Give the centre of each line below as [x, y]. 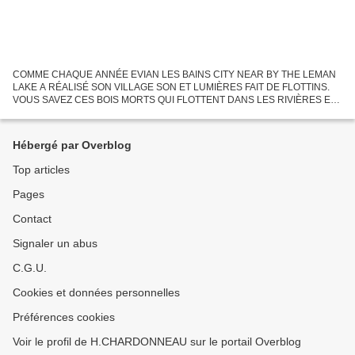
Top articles [41, 170]
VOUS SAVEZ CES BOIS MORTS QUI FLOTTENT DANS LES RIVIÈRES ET [174, 99]
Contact [32, 219]
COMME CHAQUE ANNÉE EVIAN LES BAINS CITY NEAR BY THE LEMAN [174, 74]
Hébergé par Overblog [72, 145]
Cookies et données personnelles [96, 292]
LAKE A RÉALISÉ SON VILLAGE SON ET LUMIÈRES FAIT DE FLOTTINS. [171, 87]
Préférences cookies [64, 317]
